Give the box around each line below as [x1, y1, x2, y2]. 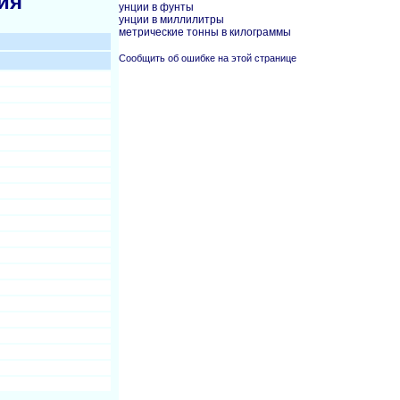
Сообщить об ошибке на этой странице [119, 53, 296, 63]
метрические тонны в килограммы [119, 26, 291, 38]
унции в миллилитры [119, 13, 224, 26]
